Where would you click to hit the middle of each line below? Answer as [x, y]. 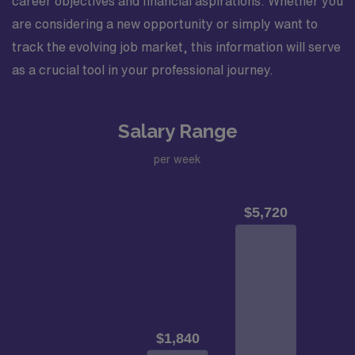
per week [177, 159]
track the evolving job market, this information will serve [176, 46]
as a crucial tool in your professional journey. [143, 69]
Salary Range [177, 131]
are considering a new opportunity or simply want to [165, 23]
